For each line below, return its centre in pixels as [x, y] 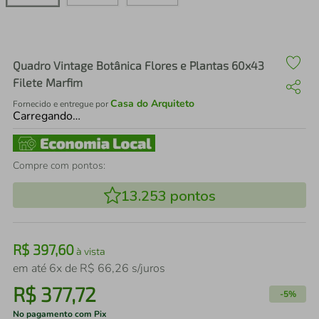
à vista [90, 251]
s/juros [147, 268]
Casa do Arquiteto [152, 104]
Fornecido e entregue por [62, 104]
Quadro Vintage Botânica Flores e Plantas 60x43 [138, 65]
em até [31, 268]
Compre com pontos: [59, 166]
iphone [78, 40]
